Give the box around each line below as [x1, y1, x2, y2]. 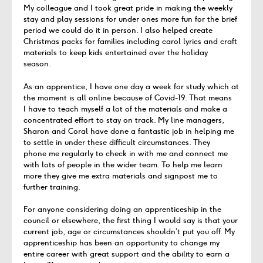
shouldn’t [147, 227, 180, 237]
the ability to [158, 249, 206, 259]
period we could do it [23, 25, 100, 36]
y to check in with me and [90, 148, 186, 159]
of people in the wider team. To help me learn [55, 159, 222, 170]
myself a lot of [79, 103, 134, 114]
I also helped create [140, 25, 213, 36]
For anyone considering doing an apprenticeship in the [23, 204, 221, 215]
